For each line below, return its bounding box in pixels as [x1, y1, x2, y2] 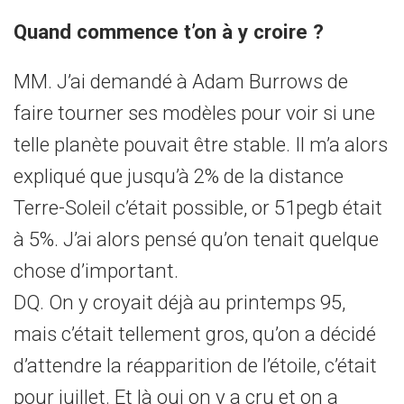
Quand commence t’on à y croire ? [14, 20, 324, 43]
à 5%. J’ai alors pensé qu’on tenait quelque [14, 227, 379, 251]
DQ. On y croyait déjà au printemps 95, [14, 290, 345, 314]
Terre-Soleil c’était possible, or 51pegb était [14, 196, 382, 219]
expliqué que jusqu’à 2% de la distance [14, 164, 344, 188]
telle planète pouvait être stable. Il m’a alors [14, 133, 388, 156]
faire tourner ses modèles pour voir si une [14, 101, 375, 124]
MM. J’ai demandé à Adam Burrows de [14, 69, 348, 93]
